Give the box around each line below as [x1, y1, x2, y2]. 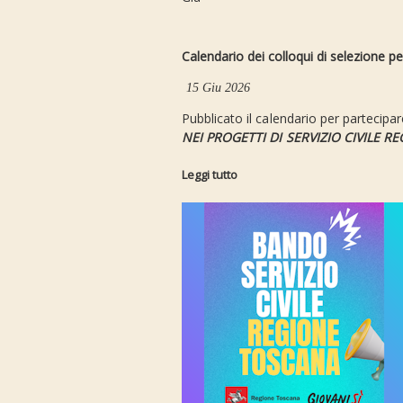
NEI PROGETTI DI [182, 129, 286, 147]
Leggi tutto [182, 166, 237, 184]
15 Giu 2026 [186, 80, 251, 95]
